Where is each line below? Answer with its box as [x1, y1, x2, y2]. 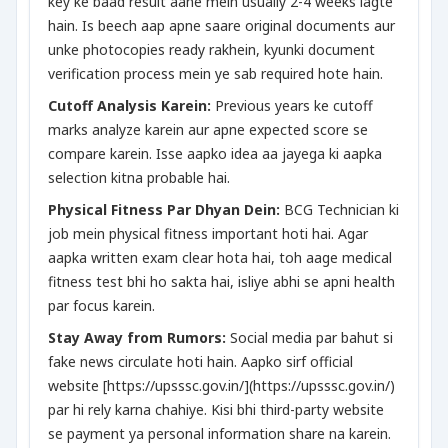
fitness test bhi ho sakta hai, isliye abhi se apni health [48, 272, 395, 291]
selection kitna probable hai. [48, 168, 230, 187]
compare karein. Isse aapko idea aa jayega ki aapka [48, 144, 382, 163]
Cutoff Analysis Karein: [48, 96, 211, 115]
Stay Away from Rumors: [48, 328, 226, 347]
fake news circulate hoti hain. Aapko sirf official [48, 352, 353, 371]
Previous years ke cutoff [211, 96, 373, 115]
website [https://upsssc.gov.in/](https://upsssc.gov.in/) [48, 376, 395, 395]
